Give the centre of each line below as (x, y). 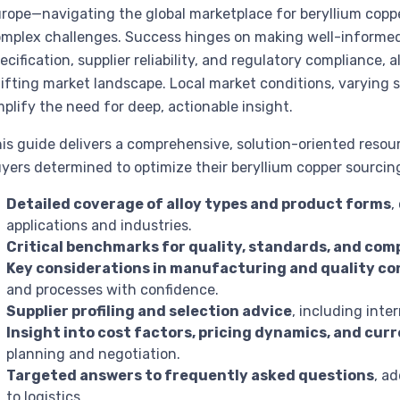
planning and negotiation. (94, 354)
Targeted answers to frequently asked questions (191, 375)
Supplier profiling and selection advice (150, 311)
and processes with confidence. (113, 289)
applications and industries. (100, 225)
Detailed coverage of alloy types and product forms (199, 204)
